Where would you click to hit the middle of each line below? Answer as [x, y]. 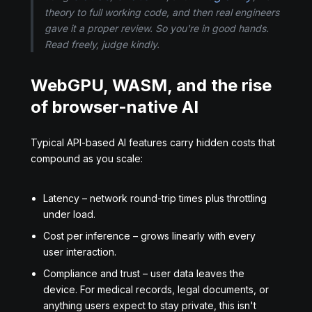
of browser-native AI [115, 107]
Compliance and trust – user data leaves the [144, 273]
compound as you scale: [87, 158]
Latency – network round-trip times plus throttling [155, 198]
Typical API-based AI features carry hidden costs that [153, 142]
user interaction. [80, 252]
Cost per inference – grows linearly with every [149, 236]
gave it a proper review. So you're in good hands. [157, 28]
